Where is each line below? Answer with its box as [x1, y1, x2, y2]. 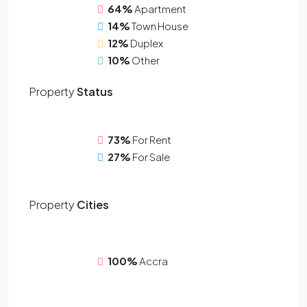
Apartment [134, 1, 186, 15]
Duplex [130, 36, 163, 49]
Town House [132, 19, 188, 32]
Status [75, 84, 113, 99]
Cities [75, 197, 109, 212]
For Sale [132, 149, 170, 163]
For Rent [132, 132, 171, 146]
